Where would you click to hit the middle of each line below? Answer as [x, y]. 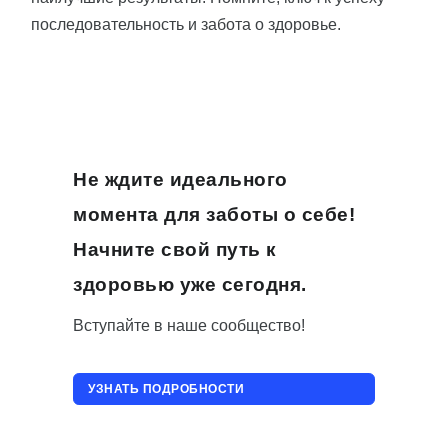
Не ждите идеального [180, 180]
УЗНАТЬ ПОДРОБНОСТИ [166, 389]
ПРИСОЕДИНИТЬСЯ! [155, 419]
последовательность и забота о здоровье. [186, 25]
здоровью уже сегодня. [190, 285]
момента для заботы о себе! [214, 215]
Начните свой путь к [175, 250]
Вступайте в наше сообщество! [189, 326]
